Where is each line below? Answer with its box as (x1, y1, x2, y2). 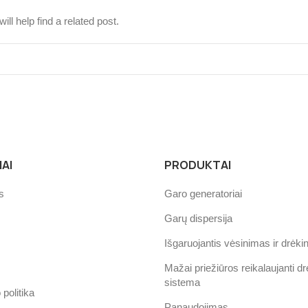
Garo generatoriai (164, 188, 242, 200)
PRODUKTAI (164, 157, 231, 173)
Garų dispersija (164, 212, 232, 225)
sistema (164, 276, 200, 289)
